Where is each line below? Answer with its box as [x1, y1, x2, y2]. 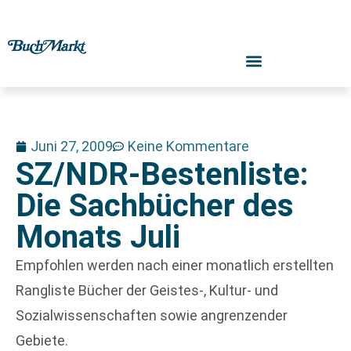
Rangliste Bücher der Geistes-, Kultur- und [16, 282, 278, 299]
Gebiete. [16, 332, 68, 349]
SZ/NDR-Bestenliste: [16, 156, 308, 193]
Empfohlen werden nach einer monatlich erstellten [16, 257, 334, 273]
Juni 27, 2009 [31, 138, 113, 154]
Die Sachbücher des [16, 187, 294, 224]
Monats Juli [16, 219, 180, 255]
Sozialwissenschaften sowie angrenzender [16, 307, 288, 324]
